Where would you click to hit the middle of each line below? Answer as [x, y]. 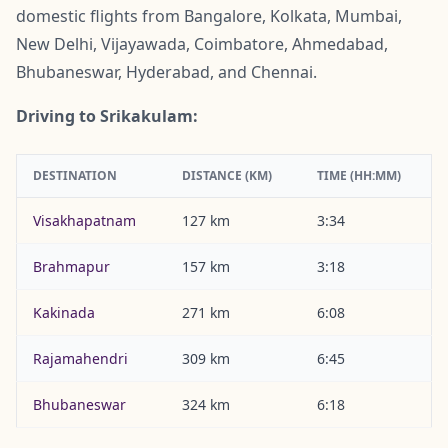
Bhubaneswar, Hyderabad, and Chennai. [166, 71]
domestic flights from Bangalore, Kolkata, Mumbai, [209, 15]
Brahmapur [71, 266]
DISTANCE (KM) [227, 175]
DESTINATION [75, 175]
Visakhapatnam [84, 220]
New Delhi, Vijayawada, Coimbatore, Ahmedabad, [202, 43]
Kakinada [64, 312]
